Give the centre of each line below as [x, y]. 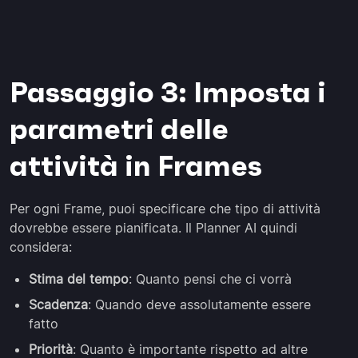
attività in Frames [136, 165]
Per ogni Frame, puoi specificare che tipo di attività [165, 208]
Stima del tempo [79, 278]
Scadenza [58, 304]
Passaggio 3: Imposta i [168, 92]
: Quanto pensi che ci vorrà [210, 278]
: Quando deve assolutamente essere [199, 304]
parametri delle [119, 129]
